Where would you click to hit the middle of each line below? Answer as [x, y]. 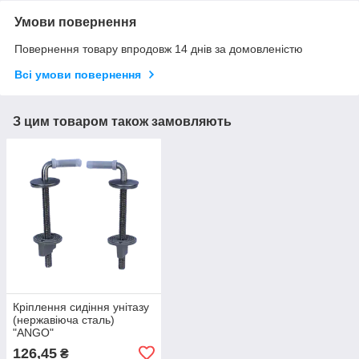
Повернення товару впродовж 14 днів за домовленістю [159, 49]
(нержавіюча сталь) [64, 319]
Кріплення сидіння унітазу [81, 307]
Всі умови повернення [78, 75]
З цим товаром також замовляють [122, 122]
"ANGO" [33, 332]
